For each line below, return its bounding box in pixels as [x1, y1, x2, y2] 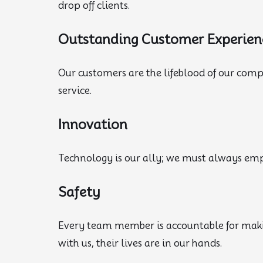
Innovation [58, 117, 127, 133]
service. [58, 85, 92, 97]
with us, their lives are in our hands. [58, 238, 222, 249]
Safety [58, 184, 100, 200]
